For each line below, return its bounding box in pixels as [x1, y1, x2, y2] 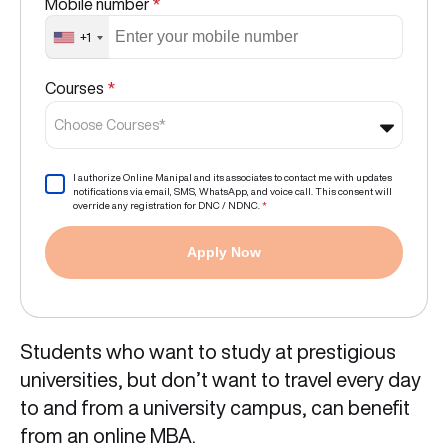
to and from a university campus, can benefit [20, 397, 410, 419]
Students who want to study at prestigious [20, 341, 396, 363]
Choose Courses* [54, 118, 166, 132]
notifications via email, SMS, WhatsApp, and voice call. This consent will [73, 186, 392, 197]
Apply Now [187, 244, 261, 261]
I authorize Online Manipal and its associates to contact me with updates [73, 172, 392, 183]
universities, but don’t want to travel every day [20, 369, 421, 391]
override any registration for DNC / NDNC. [73, 200, 262, 211]
